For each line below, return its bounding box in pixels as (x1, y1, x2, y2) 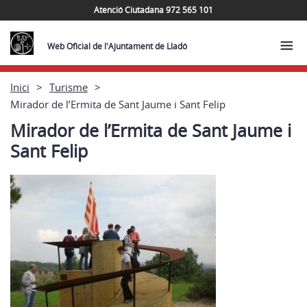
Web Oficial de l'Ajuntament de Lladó (47, 40, 187, 52)
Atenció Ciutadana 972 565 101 (94, 3, 213, 16)
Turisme (49, 79, 88, 94)
